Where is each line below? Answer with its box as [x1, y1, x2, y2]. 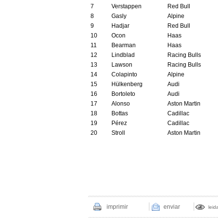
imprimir [106, 203, 128, 210]
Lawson [111, 61, 132, 68]
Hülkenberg [111, 81, 143, 88]
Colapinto [111, 71, 137, 78]
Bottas [111, 110, 128, 117]
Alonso [111, 100, 130, 107]
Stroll [111, 129, 125, 136]
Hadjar [111, 22, 129, 29]
